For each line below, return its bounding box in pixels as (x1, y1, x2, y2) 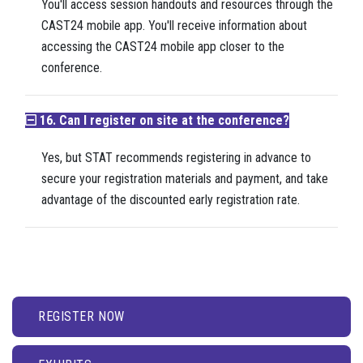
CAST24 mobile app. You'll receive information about (41, 18, 307, 34)
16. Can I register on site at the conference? (36, 113, 289, 129)
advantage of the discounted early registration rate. (41, 192, 300, 208)
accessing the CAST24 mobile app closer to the (41, 39, 284, 55)
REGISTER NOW (38, 309, 125, 325)
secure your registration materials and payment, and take (41, 171, 328, 187)
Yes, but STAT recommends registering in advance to (41, 150, 311, 166)
